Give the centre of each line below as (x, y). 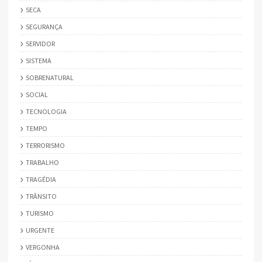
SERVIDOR (40, 43)
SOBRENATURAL (50, 77)
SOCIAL (37, 94)
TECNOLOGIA (46, 111)
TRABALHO (42, 162)
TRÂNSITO (41, 196)
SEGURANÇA (44, 26)
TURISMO (40, 213)
